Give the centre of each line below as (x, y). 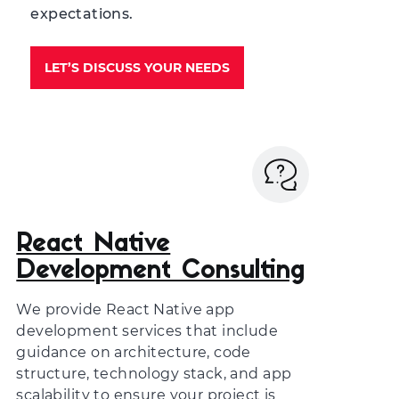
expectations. (82, 14)
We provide (61, 309)
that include (230, 331)
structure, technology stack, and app (154, 374)
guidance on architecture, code (134, 352)
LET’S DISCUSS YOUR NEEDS (138, 68)
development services (99, 331)
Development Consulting (161, 272)
